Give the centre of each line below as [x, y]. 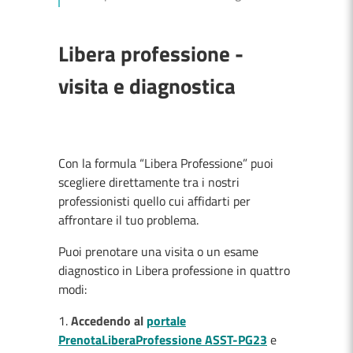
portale [166, 321]
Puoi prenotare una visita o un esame [158, 251]
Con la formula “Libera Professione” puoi [166, 163]
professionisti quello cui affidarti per [154, 201]
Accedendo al [109, 321]
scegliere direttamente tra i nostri [149, 182]
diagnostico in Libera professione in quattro [174, 270]
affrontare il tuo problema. [128, 220]
